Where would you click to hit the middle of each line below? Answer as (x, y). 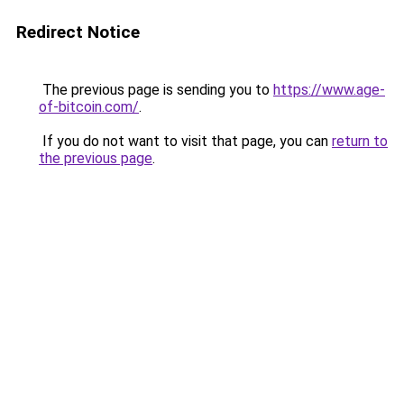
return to (360, 141)
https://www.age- (329, 90)
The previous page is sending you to (156, 90)
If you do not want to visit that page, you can (185, 141)
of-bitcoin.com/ (89, 107)
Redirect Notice (78, 32)
